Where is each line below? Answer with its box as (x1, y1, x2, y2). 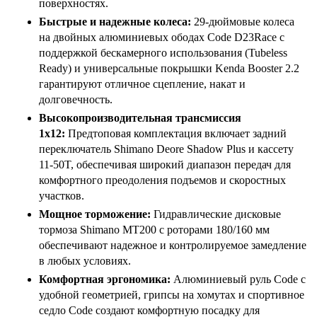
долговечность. (39, 93, 113, 105)
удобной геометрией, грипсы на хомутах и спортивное (39, 289, 304, 301)
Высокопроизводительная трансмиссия (39, 112, 241, 124)
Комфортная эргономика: (39, 273, 171, 285)
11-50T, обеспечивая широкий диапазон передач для (39, 158, 291, 171)
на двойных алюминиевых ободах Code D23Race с (39, 31, 284, 43)
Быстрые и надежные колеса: (39, 16, 191, 28)
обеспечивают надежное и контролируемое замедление (39, 239, 306, 251)
